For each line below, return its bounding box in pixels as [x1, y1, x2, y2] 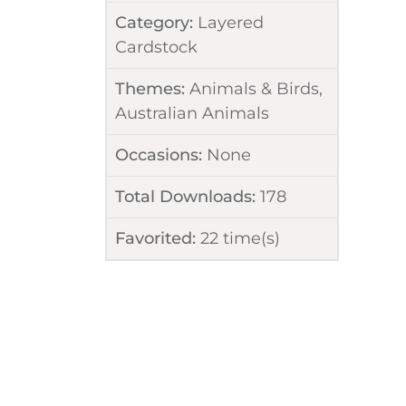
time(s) [217, 228, 280, 248]
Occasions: [114, 145, 202, 165]
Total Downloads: [114, 187, 256, 207]
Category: [114, 13, 193, 33]
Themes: [114, 79, 185, 99]
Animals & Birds [188, 79, 319, 99]
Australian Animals [114, 103, 269, 123]
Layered [197, 13, 264, 33]
